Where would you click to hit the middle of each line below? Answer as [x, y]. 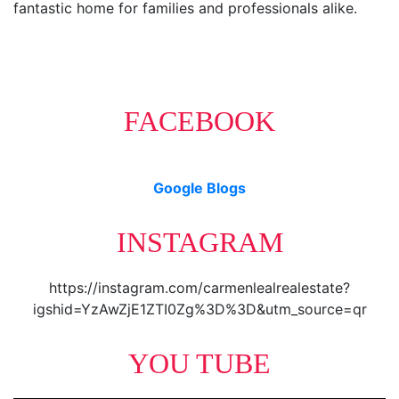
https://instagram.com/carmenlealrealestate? [199, 287]
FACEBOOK [199, 121]
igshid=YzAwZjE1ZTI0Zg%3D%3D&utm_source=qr [199, 309]
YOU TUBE [199, 363]
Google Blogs [199, 187]
